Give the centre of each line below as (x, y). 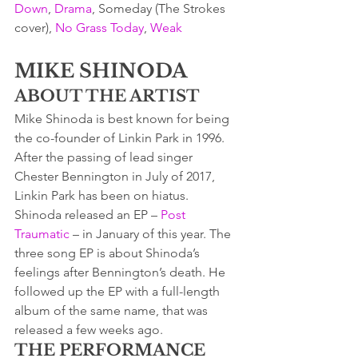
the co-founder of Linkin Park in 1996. (121, 137)
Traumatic (42, 233)
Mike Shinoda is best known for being (123, 118)
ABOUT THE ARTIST (107, 95)
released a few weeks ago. (89, 329)
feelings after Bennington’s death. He (121, 272)
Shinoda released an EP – (88, 214)
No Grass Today (99, 27)
